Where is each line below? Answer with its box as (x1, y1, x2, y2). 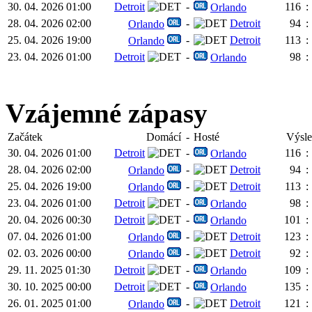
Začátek (8, 130, 42, 143)
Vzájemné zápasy (6, 97, 208, 128)
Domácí (146, 130, 181, 143)
